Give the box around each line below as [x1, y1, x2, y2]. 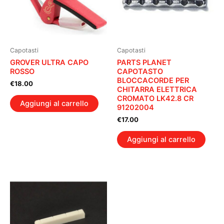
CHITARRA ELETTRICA [117, 84, 197, 94]
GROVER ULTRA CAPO [10, 57, 88, 67]
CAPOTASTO [117, 66, 163, 76]
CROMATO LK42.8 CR [117, 93, 193, 103]
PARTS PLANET [117, 57, 171, 67]
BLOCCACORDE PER [117, 75, 189, 85]
